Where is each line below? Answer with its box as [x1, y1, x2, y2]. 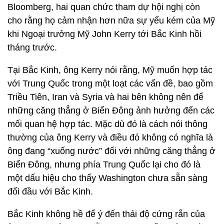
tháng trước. [7, 42, 57, 52]
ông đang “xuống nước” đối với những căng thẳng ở [7, 146, 215, 156]
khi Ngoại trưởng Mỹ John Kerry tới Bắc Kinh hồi [7, 29, 201, 39]
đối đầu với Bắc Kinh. [7, 186, 93, 196]
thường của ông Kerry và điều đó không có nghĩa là [7, 132, 213, 142]
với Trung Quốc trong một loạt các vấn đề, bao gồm [7, 78, 213, 88]
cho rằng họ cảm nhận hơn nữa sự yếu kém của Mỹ [7, 15, 215, 25]
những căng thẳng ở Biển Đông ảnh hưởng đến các [7, 105, 214, 115]
